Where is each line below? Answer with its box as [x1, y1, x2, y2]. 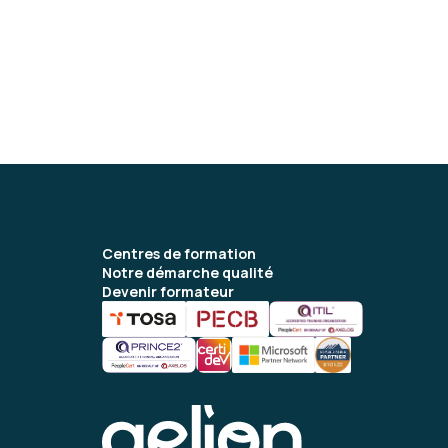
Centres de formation [102, 244, 256, 263]
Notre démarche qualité [102, 263, 273, 282]
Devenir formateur [102, 282, 234, 301]
